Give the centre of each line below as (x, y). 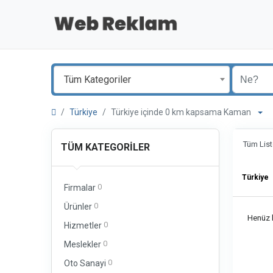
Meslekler (83, 244)
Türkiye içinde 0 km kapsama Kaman (184, 112)
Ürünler (78, 207)
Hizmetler (83, 225)
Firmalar (80, 188)
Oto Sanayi (85, 263)
